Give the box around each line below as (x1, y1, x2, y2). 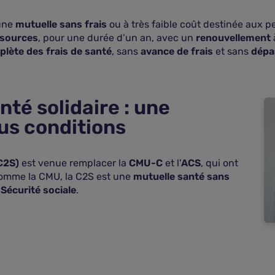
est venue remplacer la (19, 157, 129, 169)
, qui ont (201, 157, 238, 169)
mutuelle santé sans (133, 171, 230, 182)
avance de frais (141, 45, 213, 57)
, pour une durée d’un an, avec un (38, 32, 196, 44)
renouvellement (196, 32, 271, 44)
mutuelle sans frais (15, 18, 107, 30)
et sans (213, 45, 251, 57)
